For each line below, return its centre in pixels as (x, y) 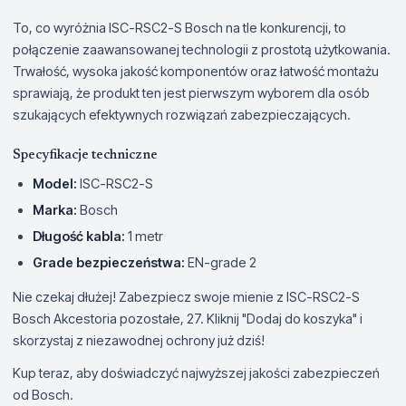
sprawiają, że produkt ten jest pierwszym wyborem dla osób (191, 93)
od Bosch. (43, 395)
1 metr (144, 237)
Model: (55, 184)
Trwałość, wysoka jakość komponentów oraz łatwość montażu (196, 72)
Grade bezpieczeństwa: (109, 263)
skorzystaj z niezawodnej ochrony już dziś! (139, 341)
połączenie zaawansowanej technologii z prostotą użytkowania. (202, 50)
